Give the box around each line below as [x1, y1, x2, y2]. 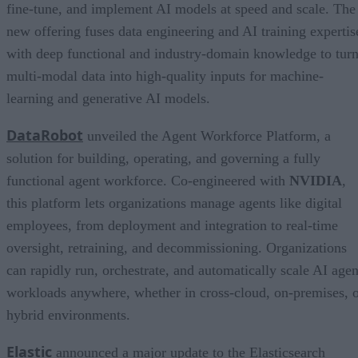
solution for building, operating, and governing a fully [6, 149, 320, 166]
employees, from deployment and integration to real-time [6, 217, 338, 233]
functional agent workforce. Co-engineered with [6, 172, 289, 189]
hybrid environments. [6, 306, 130, 323]
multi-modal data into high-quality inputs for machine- [6, 67, 324, 84]
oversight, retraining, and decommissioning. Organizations [6, 239, 347, 256]
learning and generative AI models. [6, 89, 210, 106]
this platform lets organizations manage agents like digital [6, 194, 342, 211]
